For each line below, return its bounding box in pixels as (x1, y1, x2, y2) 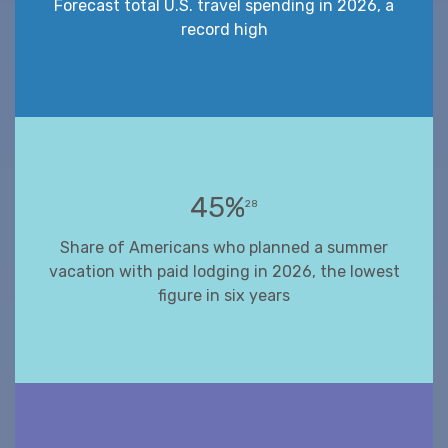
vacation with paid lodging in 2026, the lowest (48, 261, 400, 281)
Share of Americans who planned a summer (60, 237, 388, 257)
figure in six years (158, 285, 290, 305)
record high (180, 19, 268, 39)
